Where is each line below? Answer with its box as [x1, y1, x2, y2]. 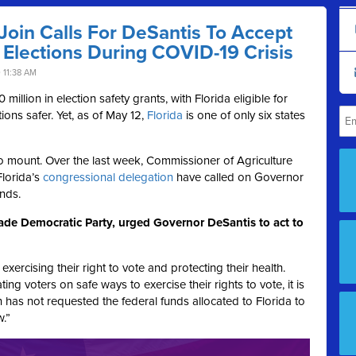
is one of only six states [183, 108, 305, 122]
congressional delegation [43, 170, 173, 184]
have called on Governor [173, 170, 304, 184]
